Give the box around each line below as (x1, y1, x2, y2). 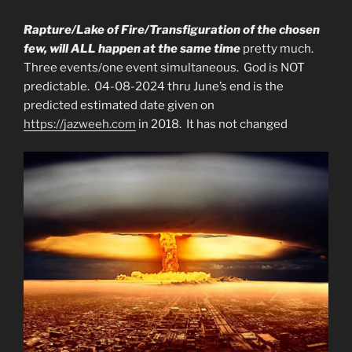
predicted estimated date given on (24, 98, 214, 113)
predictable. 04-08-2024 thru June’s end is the (24, 79, 284, 94)
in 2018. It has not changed (136, 117, 288, 132)
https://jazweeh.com (24, 117, 136, 132)
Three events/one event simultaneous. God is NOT (24, 60, 305, 75)
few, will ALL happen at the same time (24, 42, 240, 57)
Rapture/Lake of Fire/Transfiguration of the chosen (24, 23, 320, 38)
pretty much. (243, 42, 316, 57)
